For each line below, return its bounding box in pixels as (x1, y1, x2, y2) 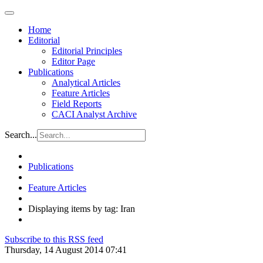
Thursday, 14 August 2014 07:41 (5, 245, 127, 255)
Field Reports (52, 99, 102, 109)
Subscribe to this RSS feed (5, 234, 103, 244)
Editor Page (52, 56, 95, 66)
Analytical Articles (52, 77, 120, 87)
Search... (5, 130, 37, 140)
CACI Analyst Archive (52, 109, 137, 119)
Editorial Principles (52, 46, 122, 56)
